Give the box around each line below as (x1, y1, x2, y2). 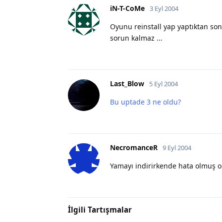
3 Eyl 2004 (150, 3, 178, 13)
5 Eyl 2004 (149, 79, 178, 88)
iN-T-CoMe (110, 3, 145, 13)
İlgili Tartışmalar (68, 204, 132, 215)
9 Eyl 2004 (163, 143, 191, 152)
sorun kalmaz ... (110, 33, 163, 43)
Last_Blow (110, 78, 144, 88)
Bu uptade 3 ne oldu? (110, 97, 181, 107)
